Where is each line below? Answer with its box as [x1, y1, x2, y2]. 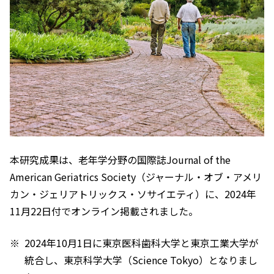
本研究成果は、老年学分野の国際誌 [10, 152, 166, 167]
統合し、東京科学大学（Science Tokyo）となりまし [24, 252, 257, 267]
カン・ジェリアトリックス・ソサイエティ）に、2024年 [10, 186, 256, 201]
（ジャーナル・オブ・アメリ [136, 169, 262, 184]
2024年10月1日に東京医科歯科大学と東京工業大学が [24, 235, 259, 250]
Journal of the [166, 152, 231, 167]
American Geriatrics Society [10, 169, 136, 184]
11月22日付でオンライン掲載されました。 [10, 203, 198, 218]
